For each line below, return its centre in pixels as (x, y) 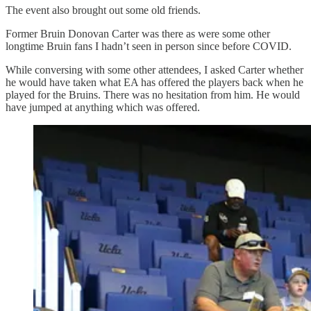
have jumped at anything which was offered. (103, 108)
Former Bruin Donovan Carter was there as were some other (138, 34)
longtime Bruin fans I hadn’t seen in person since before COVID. (149, 47)
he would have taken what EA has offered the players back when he (154, 83)
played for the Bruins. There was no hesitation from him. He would (153, 95)
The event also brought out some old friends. (103, 10)
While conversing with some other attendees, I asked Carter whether (154, 70)
